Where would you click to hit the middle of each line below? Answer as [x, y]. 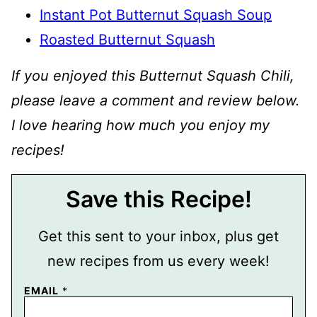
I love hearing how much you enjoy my [140, 125]
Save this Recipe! [158, 199]
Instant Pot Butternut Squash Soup [156, 15]
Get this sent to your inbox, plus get [158, 236]
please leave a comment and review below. [156, 100]
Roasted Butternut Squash [127, 40]
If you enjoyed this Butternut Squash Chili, [153, 76]
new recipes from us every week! [158, 261]
